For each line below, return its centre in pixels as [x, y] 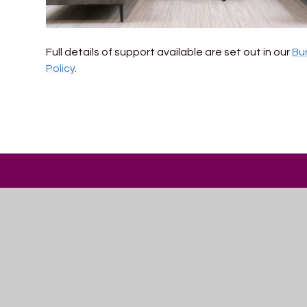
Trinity [188, 235]
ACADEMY [202, 261]
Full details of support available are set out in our [169, 52]
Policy [61, 68]
